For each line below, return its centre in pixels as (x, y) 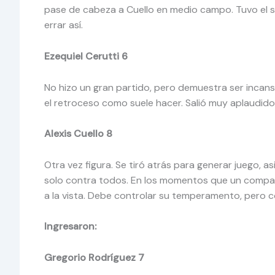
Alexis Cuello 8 (79, 134)
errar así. (65, 25)
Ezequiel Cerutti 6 (87, 56)
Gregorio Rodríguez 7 (94, 258)
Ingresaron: (70, 227)
